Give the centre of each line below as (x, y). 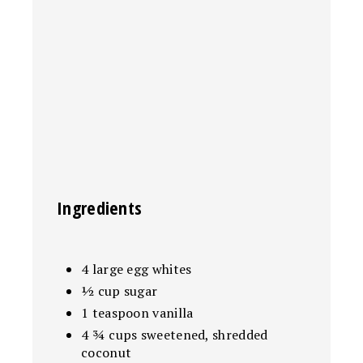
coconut (107, 352)
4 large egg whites (137, 269)
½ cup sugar (120, 290)
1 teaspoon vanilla (137, 312)
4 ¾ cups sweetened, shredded (175, 334)
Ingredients (100, 207)
